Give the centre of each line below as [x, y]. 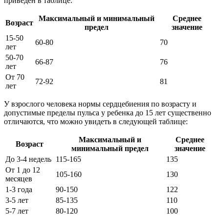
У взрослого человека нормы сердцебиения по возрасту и [100, 104]
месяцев [19, 178]
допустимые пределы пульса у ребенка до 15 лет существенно [108, 112]
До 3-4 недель [28, 159]
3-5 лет [17, 200]
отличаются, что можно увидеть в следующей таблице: [96, 121]
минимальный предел [110, 148]
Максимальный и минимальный [97, 18]
